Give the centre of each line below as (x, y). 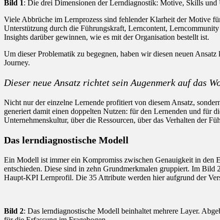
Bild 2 (14, 211)
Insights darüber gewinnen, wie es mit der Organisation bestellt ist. (107, 37)
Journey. (17, 62)
